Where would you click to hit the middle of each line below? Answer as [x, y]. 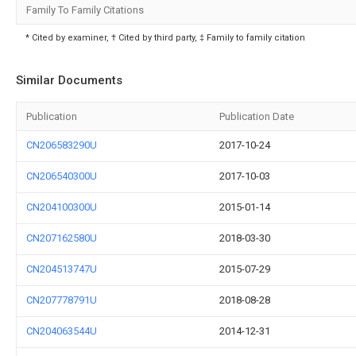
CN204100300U [62, 207]
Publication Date [257, 116]
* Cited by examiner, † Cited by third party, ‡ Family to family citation [165, 38]
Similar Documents [69, 80]
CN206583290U [62, 145]
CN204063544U [62, 331]
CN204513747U [62, 269]
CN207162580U [62, 238]
